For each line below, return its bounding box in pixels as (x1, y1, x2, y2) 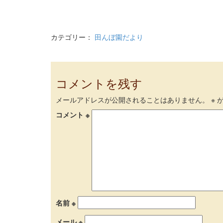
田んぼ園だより (95, 32, 143, 42)
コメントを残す (56, 74, 142, 92)
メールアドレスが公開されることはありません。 (56, 95, 209, 105)
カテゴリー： (51, 32, 95, 42)
